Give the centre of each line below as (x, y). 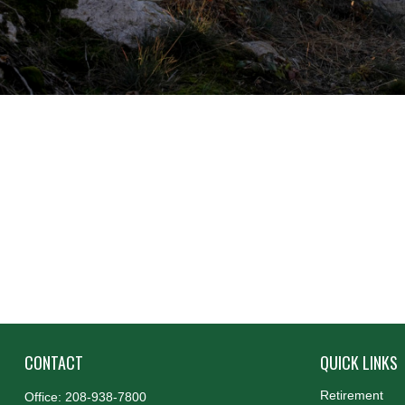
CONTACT (53, 363)
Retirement (352, 395)
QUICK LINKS (359, 363)
